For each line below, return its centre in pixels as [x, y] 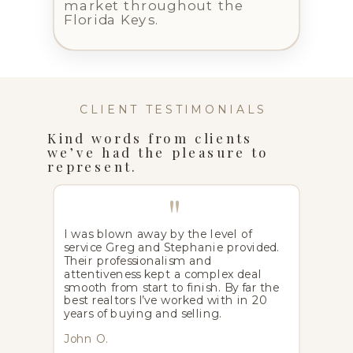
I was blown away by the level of [158, 234]
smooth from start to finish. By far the [172, 287]
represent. [93, 167]
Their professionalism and [137, 261]
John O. [86, 339]
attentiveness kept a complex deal [163, 274]
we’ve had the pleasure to [158, 152]
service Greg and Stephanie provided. [172, 248]
